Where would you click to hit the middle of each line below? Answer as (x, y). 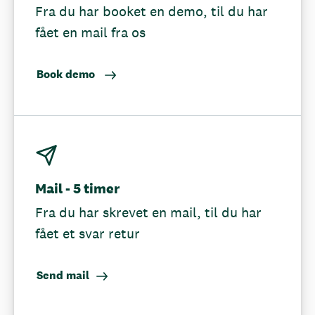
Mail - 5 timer (77, 188)
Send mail (63, 275)
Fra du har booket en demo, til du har (152, 11)
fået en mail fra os (90, 32)
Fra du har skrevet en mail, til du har (148, 212)
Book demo (67, 74)
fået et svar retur (88, 233)
